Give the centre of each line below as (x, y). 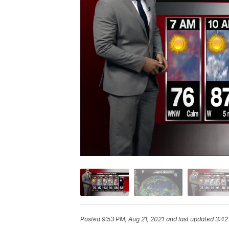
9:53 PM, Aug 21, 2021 (133, 219)
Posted (91, 219)
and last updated (190, 219)
